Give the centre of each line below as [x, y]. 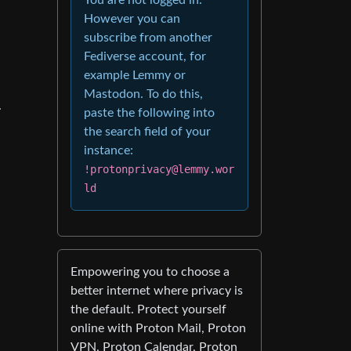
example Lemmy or [135, 75]
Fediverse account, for [145, 56]
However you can [132, 18]
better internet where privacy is [157, 290]
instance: [109, 150]
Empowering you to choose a [150, 271]
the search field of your [147, 131]
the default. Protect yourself [148, 309]
